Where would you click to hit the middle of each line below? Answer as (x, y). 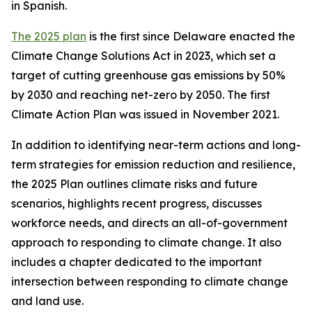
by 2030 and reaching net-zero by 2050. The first (141, 94)
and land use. (47, 301)
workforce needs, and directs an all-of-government (149, 223)
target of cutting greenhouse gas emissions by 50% (148, 75)
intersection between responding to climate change (150, 281)
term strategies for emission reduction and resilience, (153, 164)
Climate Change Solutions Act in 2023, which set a (143, 55)
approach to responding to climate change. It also (146, 242)
